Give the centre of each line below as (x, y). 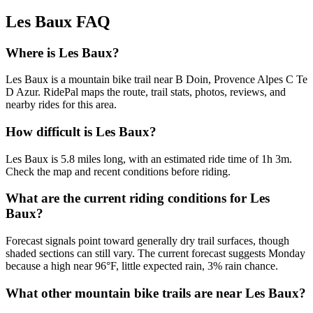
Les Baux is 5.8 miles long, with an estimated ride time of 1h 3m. (149, 159)
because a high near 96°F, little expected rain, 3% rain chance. (142, 266)
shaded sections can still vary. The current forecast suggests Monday (155, 254)
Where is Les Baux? (63, 52)
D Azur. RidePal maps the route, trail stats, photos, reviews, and (146, 92)
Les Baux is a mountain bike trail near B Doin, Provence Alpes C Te (156, 80)
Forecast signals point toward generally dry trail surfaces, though (147, 241)
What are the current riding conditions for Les (138, 198)
